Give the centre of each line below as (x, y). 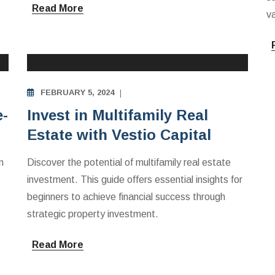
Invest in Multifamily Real (118, 115)
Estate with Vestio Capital (119, 135)
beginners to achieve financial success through (126, 197)
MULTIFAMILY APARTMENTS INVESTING (139, 25)
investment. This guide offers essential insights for (135, 180)
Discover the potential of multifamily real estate (129, 162)
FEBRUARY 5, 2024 (77, 92)
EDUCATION (86, 42)
